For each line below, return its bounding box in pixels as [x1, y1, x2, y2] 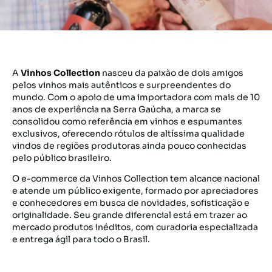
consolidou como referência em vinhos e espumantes [12, 116, 242, 127]
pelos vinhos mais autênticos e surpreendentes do [12, 80, 231, 90]
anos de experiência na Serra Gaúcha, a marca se [12, 104, 221, 115]
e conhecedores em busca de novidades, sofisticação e [12, 197, 250, 208]
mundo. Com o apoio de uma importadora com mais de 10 [12, 92, 260, 103]
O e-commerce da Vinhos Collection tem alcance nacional [12, 173, 260, 184]
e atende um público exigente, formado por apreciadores [12, 185, 259, 196]
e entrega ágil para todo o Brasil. [12, 234, 150, 245]
